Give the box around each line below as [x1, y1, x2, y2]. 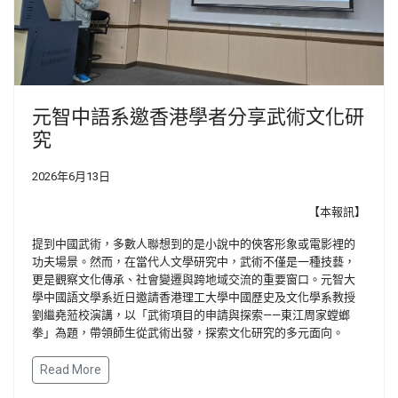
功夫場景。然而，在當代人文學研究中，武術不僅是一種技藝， [32, 254, 355, 268]
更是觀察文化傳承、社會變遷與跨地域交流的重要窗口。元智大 [32, 272, 355, 286]
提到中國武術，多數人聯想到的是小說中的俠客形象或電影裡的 [32, 236, 355, 251]
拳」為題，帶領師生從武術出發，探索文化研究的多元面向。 [32, 325, 344, 339]
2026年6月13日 [32, 169, 110, 183]
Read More [40, 362, 101, 377]
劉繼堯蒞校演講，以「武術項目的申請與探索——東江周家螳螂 [32, 307, 350, 322]
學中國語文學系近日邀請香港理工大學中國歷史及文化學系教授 [32, 290, 355, 304]
